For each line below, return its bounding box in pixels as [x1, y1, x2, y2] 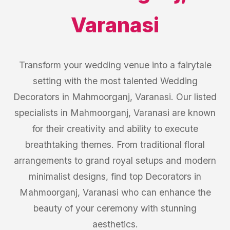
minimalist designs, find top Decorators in [29, 171, 201, 182]
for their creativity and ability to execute [32, 123, 198, 134]
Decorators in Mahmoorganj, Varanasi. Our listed [13, 91, 217, 102]
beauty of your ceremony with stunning [33, 203, 197, 214]
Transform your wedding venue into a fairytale [18, 60, 212, 70]
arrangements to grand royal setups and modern [14, 155, 216, 166]
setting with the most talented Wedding [32, 75, 198, 86]
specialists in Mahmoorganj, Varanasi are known [14, 107, 216, 118]
